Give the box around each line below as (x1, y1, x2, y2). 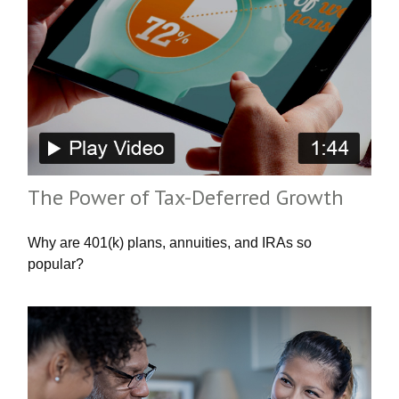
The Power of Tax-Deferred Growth (28, 183, 345, 211)
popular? (28, 256, 85, 272)
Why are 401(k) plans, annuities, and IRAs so (28, 234, 313, 250)
